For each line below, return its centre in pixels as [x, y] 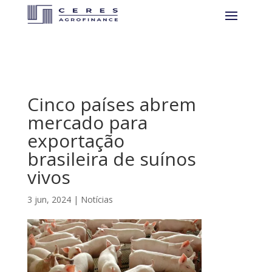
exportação [76, 141]
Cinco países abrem [111, 104]
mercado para [87, 122]
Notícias [97, 199]
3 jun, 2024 [49, 199]
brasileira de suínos [111, 159]
